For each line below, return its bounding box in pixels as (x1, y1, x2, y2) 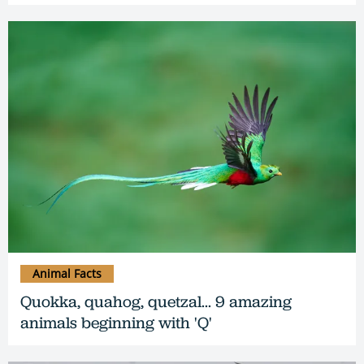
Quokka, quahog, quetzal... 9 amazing (20, 290, 292, 312)
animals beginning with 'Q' (20, 311, 212, 333)
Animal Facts (32, 265, 102, 281)
